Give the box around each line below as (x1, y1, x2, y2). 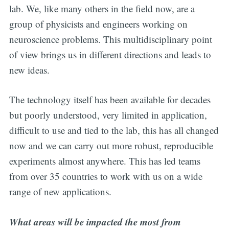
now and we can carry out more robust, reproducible (9, 139, 213, 152)
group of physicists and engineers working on (9, 17, 188, 30)
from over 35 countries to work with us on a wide (9, 170, 202, 183)
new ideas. (9, 63, 50, 76)
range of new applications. (9, 185, 111, 198)
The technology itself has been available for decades (9, 93, 211, 106)
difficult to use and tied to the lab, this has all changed (9, 124, 219, 137)
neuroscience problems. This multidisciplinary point (9, 32, 212, 45)
